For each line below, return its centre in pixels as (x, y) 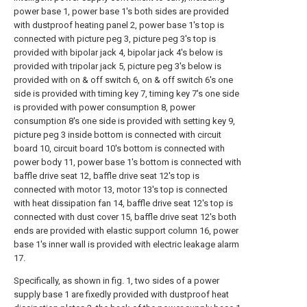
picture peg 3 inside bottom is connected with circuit (118, 135)
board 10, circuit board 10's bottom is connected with (119, 148)
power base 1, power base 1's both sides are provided (121, 11)
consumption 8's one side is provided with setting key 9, (124, 121)
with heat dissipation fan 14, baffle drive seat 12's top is (123, 203)
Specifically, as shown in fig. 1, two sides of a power (116, 281)
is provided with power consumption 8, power (105, 107)
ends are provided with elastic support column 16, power (126, 231)
